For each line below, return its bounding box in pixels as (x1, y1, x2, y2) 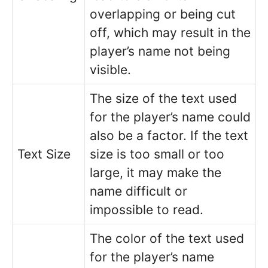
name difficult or (90, 183, 187, 199)
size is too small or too (90, 146, 224, 162)
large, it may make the (90, 165, 221, 180)
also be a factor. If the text (90, 127, 248, 143)
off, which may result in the (90, 25, 251, 40)
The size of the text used (90, 90, 237, 106)
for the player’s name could (90, 109, 251, 124)
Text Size (17, 146, 71, 162)
